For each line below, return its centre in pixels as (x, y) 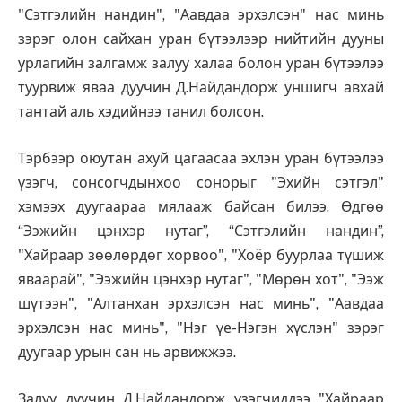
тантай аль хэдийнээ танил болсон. (143, 112)
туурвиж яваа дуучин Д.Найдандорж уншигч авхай (201, 88)
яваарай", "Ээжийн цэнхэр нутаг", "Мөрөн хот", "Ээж (201, 280)
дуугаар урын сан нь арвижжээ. (129, 353)
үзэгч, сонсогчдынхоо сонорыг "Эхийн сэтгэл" (201, 183)
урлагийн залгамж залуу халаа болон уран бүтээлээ (201, 64)
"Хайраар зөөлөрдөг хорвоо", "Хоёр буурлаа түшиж (201, 256)
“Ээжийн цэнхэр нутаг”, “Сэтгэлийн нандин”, (201, 232)
